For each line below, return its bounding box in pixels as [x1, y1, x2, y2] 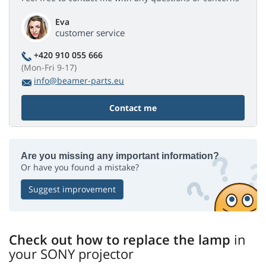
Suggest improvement [28, 183, 116, 195]
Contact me [109, 102, 157, 114]
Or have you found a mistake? [21, 161, 139, 173]
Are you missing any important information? [21, 151, 219, 161]
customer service [55, 27, 125, 39]
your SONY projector [9, 245, 134, 263]
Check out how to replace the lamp [9, 230, 234, 249]
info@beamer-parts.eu [34, 75, 124, 87]
